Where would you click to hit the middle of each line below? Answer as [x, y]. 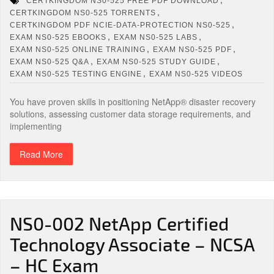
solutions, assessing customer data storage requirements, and [130, 114]
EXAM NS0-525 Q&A [50, 61]
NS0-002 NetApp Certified [119, 223]
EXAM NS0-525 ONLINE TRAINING [78, 49]
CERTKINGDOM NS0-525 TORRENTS [83, 13]
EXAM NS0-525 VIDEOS [196, 74]
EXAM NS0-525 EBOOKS [58, 37]
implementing [36, 126]
